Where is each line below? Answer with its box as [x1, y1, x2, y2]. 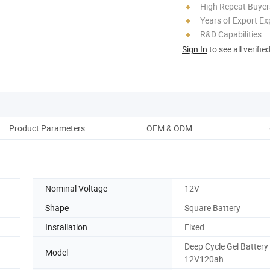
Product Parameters [9, 122, 85, 134]
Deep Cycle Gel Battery [184, 240, 268, 252]
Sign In [182, 43, 207, 55]
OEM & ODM [146, 122, 192, 134]
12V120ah [184, 253, 224, 265]
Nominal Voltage [45, 182, 107, 194]
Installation [45, 221, 87, 233]
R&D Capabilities [200, 28, 262, 40]
